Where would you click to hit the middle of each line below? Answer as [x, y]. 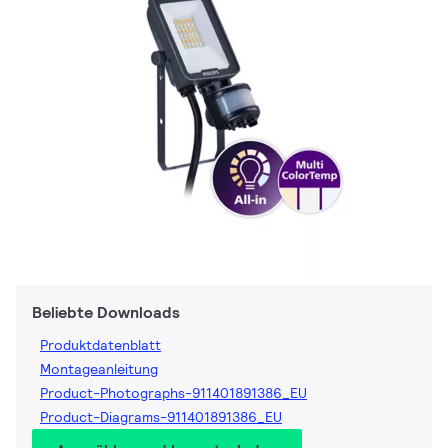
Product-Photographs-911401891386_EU [173, 393]
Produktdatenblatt [100, 345]
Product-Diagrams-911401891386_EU [161, 417]
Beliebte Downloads [106, 313]
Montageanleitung [99, 369]
